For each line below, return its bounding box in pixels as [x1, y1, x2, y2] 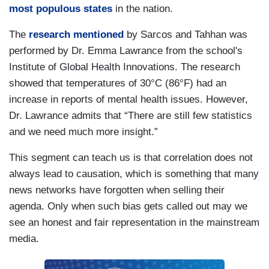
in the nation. [112, 2, 176, 14]
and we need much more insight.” [9, 125, 158, 138]
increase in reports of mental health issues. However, [9, 93, 248, 105]
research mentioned [29, 28, 124, 40]
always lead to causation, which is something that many [9, 168, 259, 180]
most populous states [9, 2, 112, 14]
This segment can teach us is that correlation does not [9, 151, 253, 163]
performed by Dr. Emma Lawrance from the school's [9, 44, 243, 56]
